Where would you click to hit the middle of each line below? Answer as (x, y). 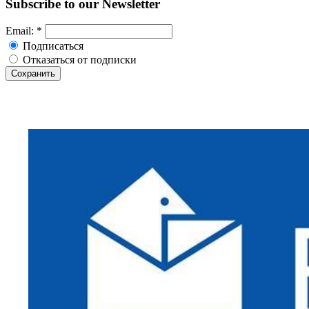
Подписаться (52, 46)
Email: (21, 31)
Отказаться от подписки (78, 60)
